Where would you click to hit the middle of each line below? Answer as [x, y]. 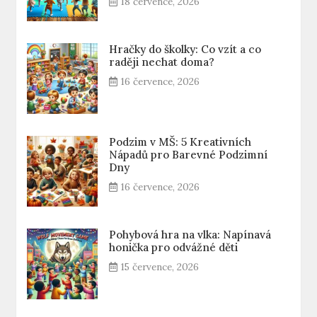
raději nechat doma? [162, 62]
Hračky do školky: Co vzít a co [185, 49]
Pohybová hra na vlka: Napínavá [190, 235]
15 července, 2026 [160, 267]
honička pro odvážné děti [174, 247]
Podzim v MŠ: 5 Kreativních [180, 142]
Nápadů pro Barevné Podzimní [189, 155]
